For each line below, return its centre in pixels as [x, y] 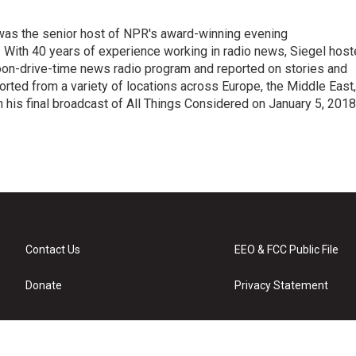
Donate [44, 285]
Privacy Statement [282, 285]
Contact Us [53, 250]
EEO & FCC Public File [287, 250]
